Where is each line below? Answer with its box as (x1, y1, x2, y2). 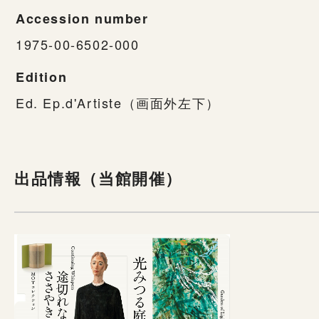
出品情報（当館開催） (14, 166, 182, 189)
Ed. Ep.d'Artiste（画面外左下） (16, 93, 220, 112)
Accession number (16, 9, 149, 28)
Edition (16, 67, 68, 86)
